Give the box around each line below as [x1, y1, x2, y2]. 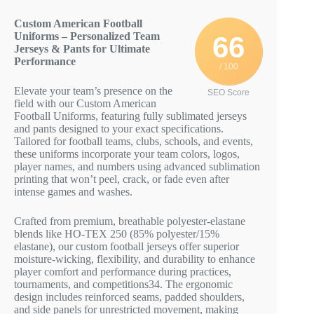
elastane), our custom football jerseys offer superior [14, 240, 239, 253]
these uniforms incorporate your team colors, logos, [14, 148, 240, 161]
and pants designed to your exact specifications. [14, 123, 224, 135]
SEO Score [207, 88, 250, 98]
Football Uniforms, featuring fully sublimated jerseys [14, 110, 247, 123]
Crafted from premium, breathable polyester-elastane [14, 215, 245, 228]
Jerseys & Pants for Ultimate [14, 43, 150, 55]
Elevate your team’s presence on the [14, 85, 172, 97]
